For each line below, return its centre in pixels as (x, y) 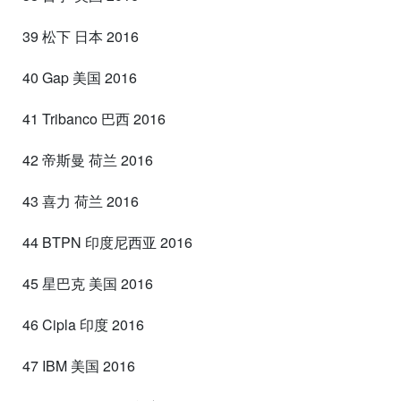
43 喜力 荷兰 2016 (81, 200)
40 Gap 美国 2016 (80, 77)
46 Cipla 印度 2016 (83, 324)
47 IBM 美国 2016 (79, 365)
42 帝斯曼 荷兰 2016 (88, 159)
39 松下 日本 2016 (81, 36)
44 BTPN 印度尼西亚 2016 (107, 242)
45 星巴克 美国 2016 (88, 283)
